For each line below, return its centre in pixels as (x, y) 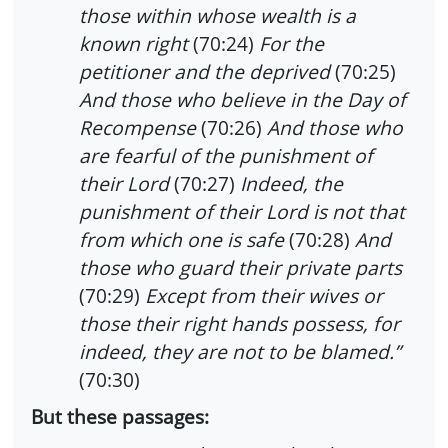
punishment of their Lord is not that (242, 211)
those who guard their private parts (240, 267)
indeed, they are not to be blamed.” (240, 351)
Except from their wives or (264, 295)
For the (291, 43)
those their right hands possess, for (239, 323)
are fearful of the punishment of (226, 155)
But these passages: (120, 417)
